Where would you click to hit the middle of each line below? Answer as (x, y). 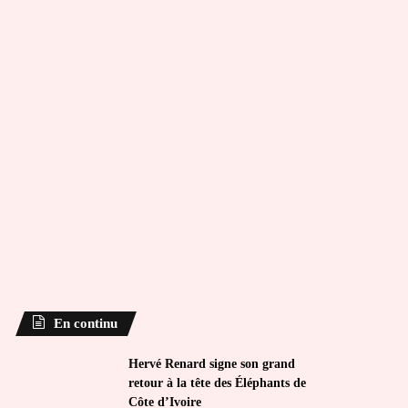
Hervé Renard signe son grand (212, 364)
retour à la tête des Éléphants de (218, 383)
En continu (86, 323)
